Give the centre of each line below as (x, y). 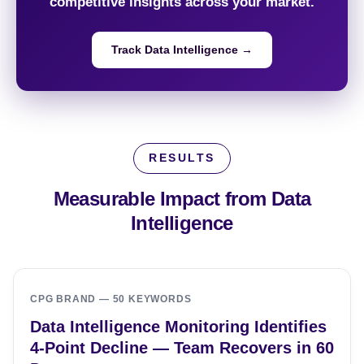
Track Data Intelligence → (182, 50)
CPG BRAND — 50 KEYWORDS (111, 299)
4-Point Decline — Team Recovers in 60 (182, 348)
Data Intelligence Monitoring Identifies (178, 327)
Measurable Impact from (162, 199)
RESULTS (182, 158)
